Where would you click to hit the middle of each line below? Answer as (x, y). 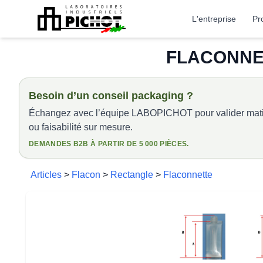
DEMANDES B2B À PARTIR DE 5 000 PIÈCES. (109, 144)
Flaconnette (188, 175)
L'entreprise (214, 19)
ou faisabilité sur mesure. (81, 127)
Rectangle (132, 175)
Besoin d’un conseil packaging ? (111, 96)
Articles (46, 175)
